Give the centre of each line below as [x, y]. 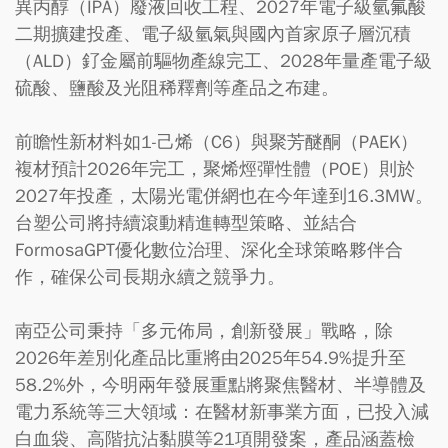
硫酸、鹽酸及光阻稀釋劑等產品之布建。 [177, 88]
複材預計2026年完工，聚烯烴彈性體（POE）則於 [215, 169]
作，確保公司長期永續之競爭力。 [150, 277]
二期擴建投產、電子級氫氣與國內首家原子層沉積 [213, 34]
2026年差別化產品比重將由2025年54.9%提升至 [210, 358]
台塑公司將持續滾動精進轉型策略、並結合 [186, 223]
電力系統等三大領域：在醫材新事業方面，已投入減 [222, 412]
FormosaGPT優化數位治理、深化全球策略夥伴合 [209, 250]
